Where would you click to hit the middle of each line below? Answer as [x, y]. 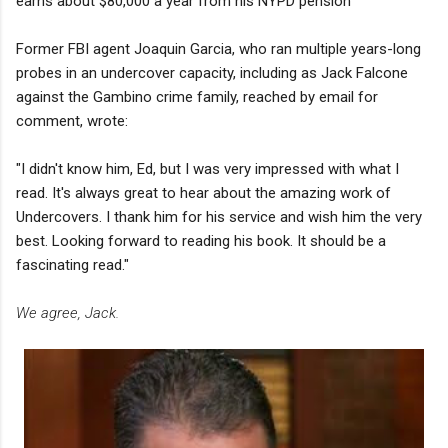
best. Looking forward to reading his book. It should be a [201, 240]
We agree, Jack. [67, 312]
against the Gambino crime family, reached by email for [197, 96]
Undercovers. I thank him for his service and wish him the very [219, 216]
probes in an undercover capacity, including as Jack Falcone [212, 72]
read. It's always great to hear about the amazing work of [203, 192]
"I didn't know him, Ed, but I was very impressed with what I [207, 168]
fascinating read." [72, 264]
